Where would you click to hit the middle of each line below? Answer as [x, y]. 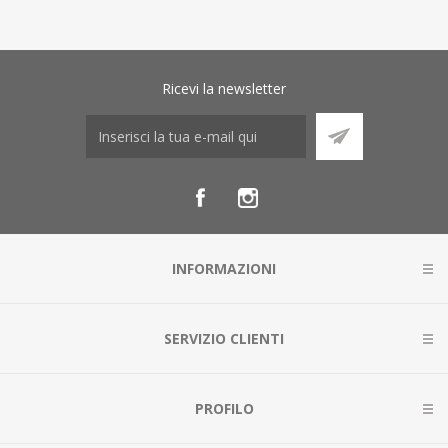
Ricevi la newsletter [224, 88]
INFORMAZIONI [224, 268]
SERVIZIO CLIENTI [224, 338]
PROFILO [224, 408]
